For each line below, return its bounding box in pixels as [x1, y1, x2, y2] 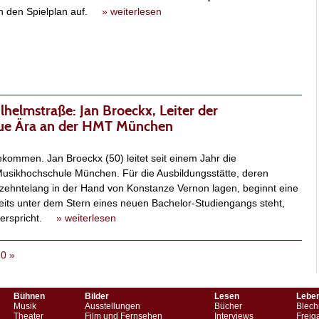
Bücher [214, 301, 242, 312]
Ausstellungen [85, 301, 140, 312]
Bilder [85, 291, 109, 302]
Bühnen [14, 291, 45, 302]
